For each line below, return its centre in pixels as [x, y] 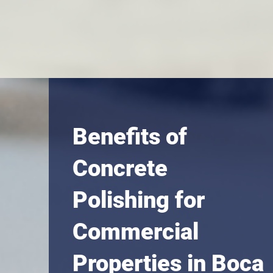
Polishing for [139, 200]
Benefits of [130, 136]
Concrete [120, 168]
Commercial [136, 232]
